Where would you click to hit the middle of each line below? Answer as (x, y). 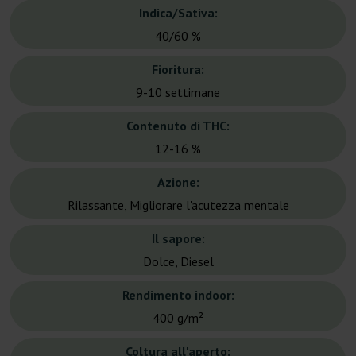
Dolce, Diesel (178, 262)
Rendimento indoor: (178, 295)
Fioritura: (178, 70)
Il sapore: (178, 239)
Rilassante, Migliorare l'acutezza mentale (178, 205)
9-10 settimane (178, 93)
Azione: (178, 182)
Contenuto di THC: (178, 126)
